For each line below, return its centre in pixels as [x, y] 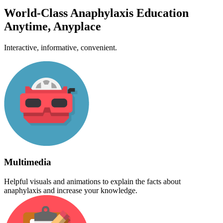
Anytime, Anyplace [53, 26]
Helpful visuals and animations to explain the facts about [92, 182]
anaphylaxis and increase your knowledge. [71, 191]
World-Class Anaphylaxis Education [96, 13]
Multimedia [28, 162]
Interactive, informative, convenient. [60, 47]
